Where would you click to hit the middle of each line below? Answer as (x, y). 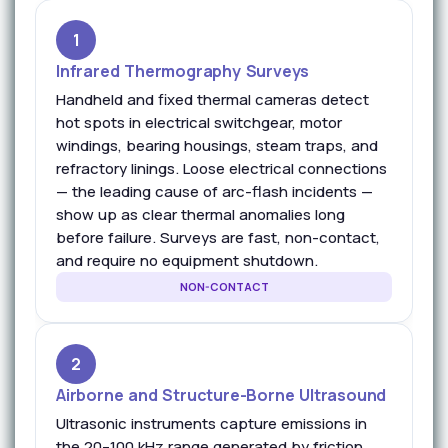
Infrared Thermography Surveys (183, 71)
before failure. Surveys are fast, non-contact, (218, 237)
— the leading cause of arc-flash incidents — (214, 191)
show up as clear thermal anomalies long (200, 214)
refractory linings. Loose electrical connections (221, 168)
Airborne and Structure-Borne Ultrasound (221, 395)
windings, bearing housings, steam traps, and (217, 145)
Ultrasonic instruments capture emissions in (211, 423)
